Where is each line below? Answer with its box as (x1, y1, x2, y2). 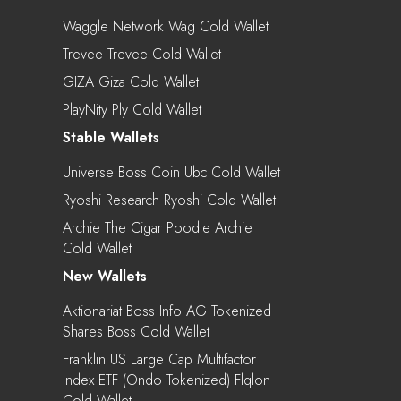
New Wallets (63, 265, 147, 286)
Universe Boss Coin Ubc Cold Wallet (63, 161, 280, 183)
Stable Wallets (63, 126, 159, 148)
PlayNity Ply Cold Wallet (63, 98, 201, 120)
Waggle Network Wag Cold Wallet (63, 15, 269, 37)
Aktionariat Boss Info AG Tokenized (63, 300, 271, 321)
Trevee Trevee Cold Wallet (63, 43, 221, 64)
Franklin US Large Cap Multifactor (63, 348, 256, 370)
